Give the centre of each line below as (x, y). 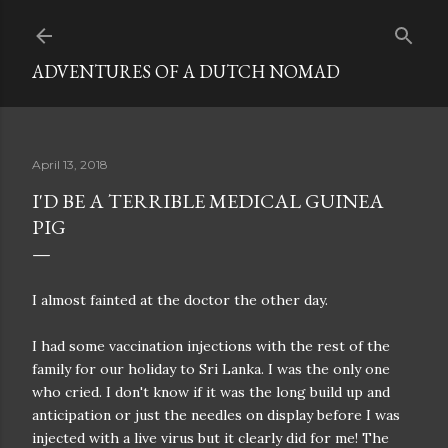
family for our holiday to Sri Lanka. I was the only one (211, 369)
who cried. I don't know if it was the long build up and (211, 392)
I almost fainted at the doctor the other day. (180, 300)
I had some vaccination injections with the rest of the (211, 346)
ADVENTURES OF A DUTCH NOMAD (186, 71)
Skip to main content (224, 25)
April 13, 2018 (70, 164)
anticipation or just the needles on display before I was (216, 415)
